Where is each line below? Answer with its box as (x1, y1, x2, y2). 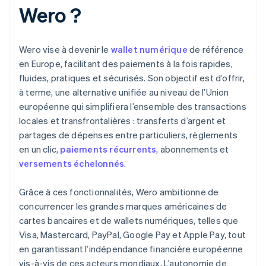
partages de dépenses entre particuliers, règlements (19, 129, 238, 141)
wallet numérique (110, 43, 188, 56)
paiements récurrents (60, 143, 157, 156)
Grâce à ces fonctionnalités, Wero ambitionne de (19, 186, 219, 198)
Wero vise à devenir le (19, 43, 111, 56)
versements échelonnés (19, 157, 125, 170)
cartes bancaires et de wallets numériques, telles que (19, 214, 239, 227)
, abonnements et (156, 143, 229, 156)
